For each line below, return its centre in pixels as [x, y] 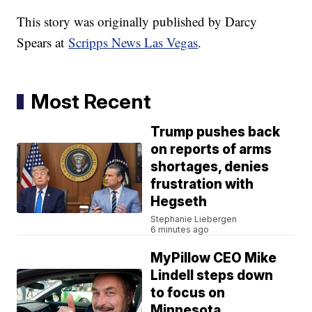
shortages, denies [210, 167]
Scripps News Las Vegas [133, 42]
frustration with [202, 185]
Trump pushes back [216, 132]
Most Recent [91, 102]
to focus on [188, 293]
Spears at [43, 42]
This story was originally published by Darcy [137, 22]
